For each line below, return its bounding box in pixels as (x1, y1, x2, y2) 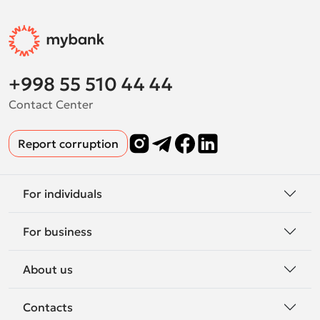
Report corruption (18, 136, 119, 151)
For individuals (23, 186, 102, 201)
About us (23, 261, 73, 276)
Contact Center (9, 97, 93, 111)
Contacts (23, 299, 73, 314)
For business (23, 224, 92, 239)
